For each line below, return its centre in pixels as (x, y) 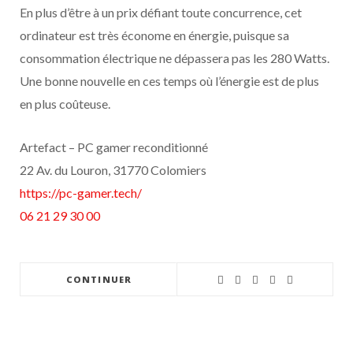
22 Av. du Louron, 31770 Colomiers (113, 170)
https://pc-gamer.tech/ (81, 193)
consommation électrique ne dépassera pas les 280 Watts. (175, 58)
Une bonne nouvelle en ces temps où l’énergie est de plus (169, 81)
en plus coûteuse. (65, 104)
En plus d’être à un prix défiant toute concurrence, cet (161, 12)
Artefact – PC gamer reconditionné (114, 147)
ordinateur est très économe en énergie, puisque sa (154, 35)
